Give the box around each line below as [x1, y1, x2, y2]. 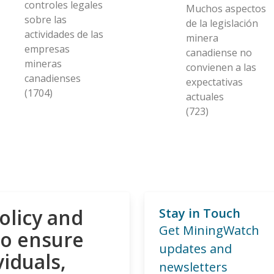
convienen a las [186, 60, 256, 74]
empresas [24, 42, 70, 56]
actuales [186, 89, 224, 103]
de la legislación [186, 16, 258, 30]
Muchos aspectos [186, 1, 266, 15]
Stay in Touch [159, 204, 240, 221]
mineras [24, 56, 62, 70]
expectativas [186, 75, 243, 89]
